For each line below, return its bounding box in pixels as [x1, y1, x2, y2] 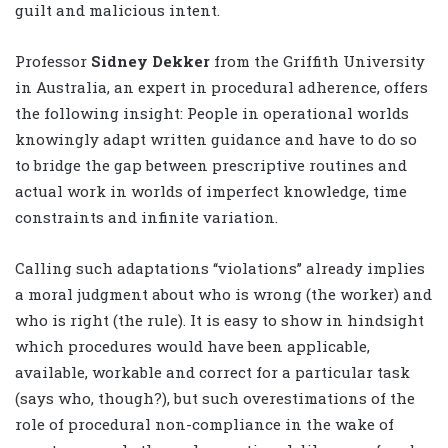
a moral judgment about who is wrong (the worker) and [15, 284, 432, 305]
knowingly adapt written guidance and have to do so [15, 129, 417, 150]
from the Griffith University [210, 51, 425, 72]
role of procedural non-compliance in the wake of [15, 414, 394, 435]
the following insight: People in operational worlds [15, 103, 409, 124]
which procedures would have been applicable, [15, 336, 370, 357]
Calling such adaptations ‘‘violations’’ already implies [15, 258, 425, 279]
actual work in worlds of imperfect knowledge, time [15, 181, 407, 202]
